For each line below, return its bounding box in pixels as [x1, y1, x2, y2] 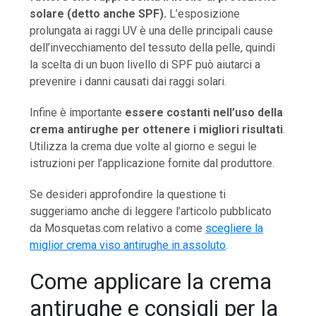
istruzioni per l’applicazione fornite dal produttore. [30, 156, 275, 170]
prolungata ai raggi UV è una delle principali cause [30, 23, 274, 37]
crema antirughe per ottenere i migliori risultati [30, 122, 284, 136]
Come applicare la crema [30, 267, 272, 295]
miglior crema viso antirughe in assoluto [30, 238, 226, 252]
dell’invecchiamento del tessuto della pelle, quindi [30, 40, 276, 54]
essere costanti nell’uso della [125, 105, 284, 119]
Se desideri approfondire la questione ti [30, 187, 226, 201]
